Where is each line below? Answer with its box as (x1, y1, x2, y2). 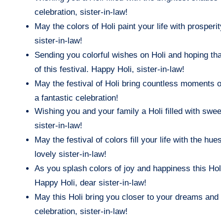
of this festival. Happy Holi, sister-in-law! (35, 64, 184, 74)
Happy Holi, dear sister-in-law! (35, 178, 147, 187)
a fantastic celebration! (35, 93, 118, 103)
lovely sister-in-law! (35, 149, 107, 159)
